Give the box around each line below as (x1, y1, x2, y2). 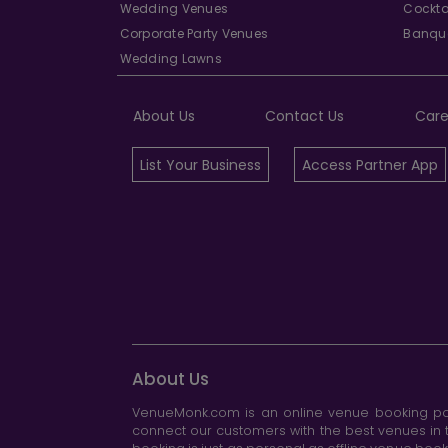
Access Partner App (302, 154, 438, 175)
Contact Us (265, 105, 345, 126)
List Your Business (140, 154, 261, 175)
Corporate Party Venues (119, 24, 269, 42)
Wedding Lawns (119, 49, 222, 67)
